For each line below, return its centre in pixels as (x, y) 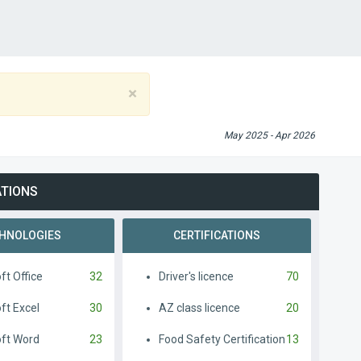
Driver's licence (196, 276)
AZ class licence (199, 308)
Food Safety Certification (222, 339)
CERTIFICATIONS (216, 235)
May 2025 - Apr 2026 (270, 135)
